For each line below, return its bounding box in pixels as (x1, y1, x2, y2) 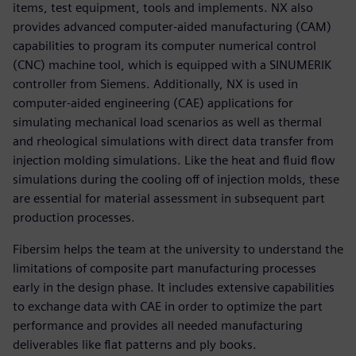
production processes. (13, 210, 135, 226)
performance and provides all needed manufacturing (13, 318, 303, 334)
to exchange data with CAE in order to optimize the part (13, 299, 323, 315)
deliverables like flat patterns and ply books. (13, 337, 257, 353)
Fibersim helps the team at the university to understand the (13, 242, 343, 257)
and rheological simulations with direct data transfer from (13, 133, 334, 149)
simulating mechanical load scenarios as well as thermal (13, 114, 322, 130)
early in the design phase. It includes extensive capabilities (13, 280, 335, 296)
